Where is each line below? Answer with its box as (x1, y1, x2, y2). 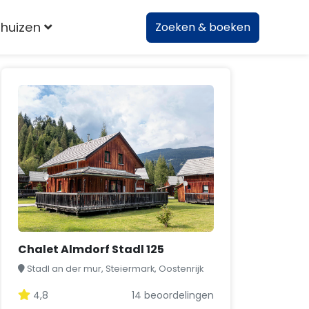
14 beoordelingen (132, 288, 214, 302)
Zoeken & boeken (155, 19, 250, 36)
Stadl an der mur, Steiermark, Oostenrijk (27, 263, 203, 275)
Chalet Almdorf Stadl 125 (18, 241, 164, 257)
